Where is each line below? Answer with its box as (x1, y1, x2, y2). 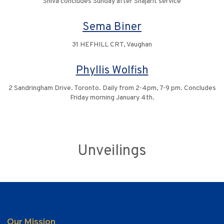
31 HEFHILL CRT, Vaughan (72, 40, 152, 49)
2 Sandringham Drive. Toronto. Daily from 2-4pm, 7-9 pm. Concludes (8, 84, 216, 93)
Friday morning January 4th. (69, 93, 154, 102)
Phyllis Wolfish (75, 63, 148, 78)
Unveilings (77, 142, 146, 161)
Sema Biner (82, 20, 141, 35)
